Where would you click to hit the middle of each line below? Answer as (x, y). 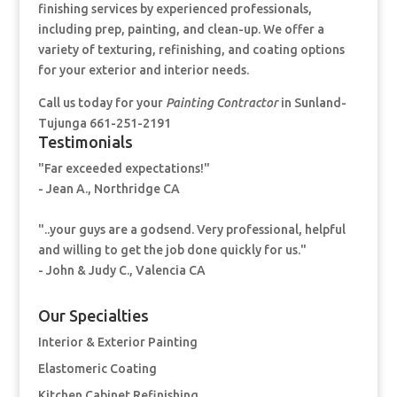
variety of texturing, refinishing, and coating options (191, 50)
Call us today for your (101, 103)
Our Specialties (93, 316)
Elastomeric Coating (97, 369)
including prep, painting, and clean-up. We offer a (181, 30)
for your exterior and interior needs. (143, 70)
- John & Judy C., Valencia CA (121, 271)
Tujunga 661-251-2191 (104, 124)
